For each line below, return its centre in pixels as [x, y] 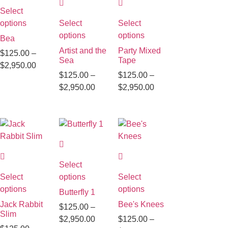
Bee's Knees [141, 204]
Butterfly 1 [77, 192]
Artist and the [82, 50]
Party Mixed [139, 50]
